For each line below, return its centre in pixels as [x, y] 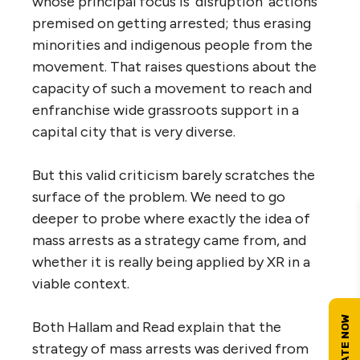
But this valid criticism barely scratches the [174, 175]
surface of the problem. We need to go [159, 196]
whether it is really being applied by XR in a [171, 262]
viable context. [81, 283]
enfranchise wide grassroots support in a [166, 110]
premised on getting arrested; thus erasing [172, 23]
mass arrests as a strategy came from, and [169, 240]
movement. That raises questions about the [174, 66]
